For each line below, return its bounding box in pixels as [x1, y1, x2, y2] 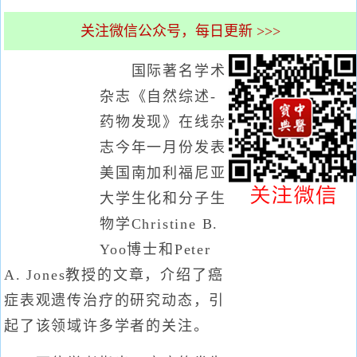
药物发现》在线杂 [100, 114, 226, 130]
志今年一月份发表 [100, 139, 226, 155]
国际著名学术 [100, 63, 226, 79]
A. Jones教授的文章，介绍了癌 [4, 267, 224, 283]
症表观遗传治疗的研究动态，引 [4, 292, 226, 308]
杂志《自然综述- [100, 88, 217, 104]
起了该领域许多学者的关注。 [4, 318, 210, 334]
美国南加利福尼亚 [100, 165, 226, 181]
